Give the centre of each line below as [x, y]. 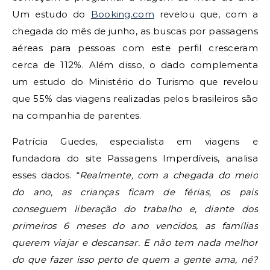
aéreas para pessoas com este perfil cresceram [135, 48]
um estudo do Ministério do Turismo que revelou [135, 82]
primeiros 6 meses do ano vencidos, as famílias [135, 226]
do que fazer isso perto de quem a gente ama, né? [135, 259]
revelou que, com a [206, 14]
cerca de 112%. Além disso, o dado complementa [135, 65]
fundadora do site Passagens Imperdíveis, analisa [135, 158]
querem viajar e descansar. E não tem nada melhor [135, 243]
